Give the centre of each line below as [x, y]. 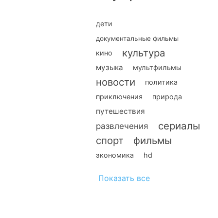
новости [116, 82]
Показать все [124, 178]
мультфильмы [157, 67]
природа [167, 97]
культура [144, 53]
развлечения [122, 126]
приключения [119, 97]
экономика [115, 155]
